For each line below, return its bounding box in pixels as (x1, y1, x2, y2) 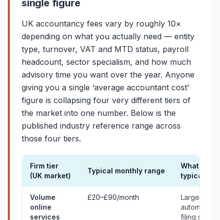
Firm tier (30, 162, 58, 170)
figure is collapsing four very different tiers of (22, 95, 191, 105)
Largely (181, 193, 205, 201)
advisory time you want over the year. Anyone (22, 70, 194, 80)
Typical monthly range (87, 166, 165, 175)
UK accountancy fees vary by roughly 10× (22, 19, 181, 28)
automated (181, 203, 215, 211)
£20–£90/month (87, 193, 139, 201)
